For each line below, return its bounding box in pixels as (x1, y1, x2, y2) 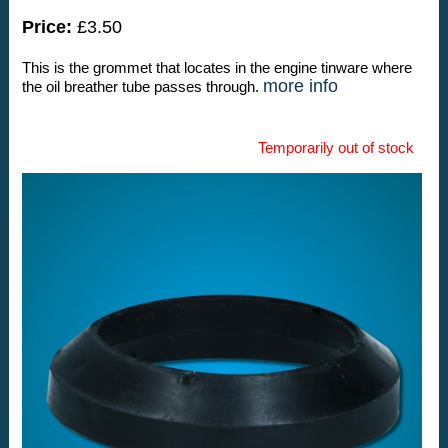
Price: (21, 17, 72, 38)
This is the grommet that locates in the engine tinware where (21, 59, 412, 77)
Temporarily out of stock (257, 139, 414, 157)
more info (262, 76, 338, 97)
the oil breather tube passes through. (21, 78, 263, 96)
